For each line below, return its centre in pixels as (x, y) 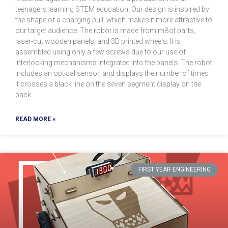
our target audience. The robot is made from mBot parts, (105, 31)
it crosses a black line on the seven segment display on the (108, 84)
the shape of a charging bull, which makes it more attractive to (114, 20)
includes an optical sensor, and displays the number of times (112, 74)
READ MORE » (35, 119)
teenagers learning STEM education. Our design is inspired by (112, 9)
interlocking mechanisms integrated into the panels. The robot (114, 63)
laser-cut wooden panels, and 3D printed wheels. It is (98, 41)
